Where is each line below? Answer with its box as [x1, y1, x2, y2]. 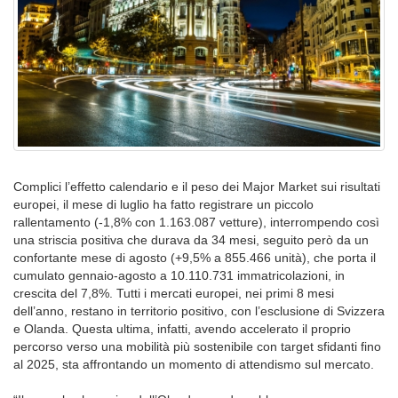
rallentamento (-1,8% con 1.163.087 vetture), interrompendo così [13, 215, 379, 229]
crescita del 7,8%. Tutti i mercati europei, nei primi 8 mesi [13, 286, 334, 300]
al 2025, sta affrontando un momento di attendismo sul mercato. [13, 357, 374, 371]
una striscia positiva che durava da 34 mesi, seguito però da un [13, 233, 369, 247]
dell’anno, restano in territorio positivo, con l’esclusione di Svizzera [13, 304, 385, 318]
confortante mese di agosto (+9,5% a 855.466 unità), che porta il [13, 251, 376, 265]
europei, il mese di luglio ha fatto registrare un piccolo [13, 197, 314, 211]
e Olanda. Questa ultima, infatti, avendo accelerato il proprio [13, 322, 351, 336]
